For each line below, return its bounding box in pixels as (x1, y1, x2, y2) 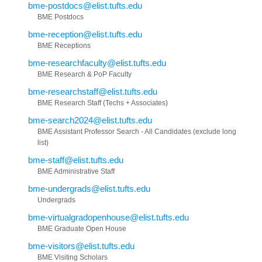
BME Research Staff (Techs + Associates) (37, 99, 168, 108)
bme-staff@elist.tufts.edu (28, 155, 123, 166)
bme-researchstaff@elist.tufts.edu (28, 87, 157, 97)
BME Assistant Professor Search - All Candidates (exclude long (37, 127, 236, 136)
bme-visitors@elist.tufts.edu (28, 241, 135, 251)
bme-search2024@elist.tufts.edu (28, 115, 152, 126)
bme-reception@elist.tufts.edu (28, 29, 142, 40)
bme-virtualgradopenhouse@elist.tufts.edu (28, 212, 189, 223)
